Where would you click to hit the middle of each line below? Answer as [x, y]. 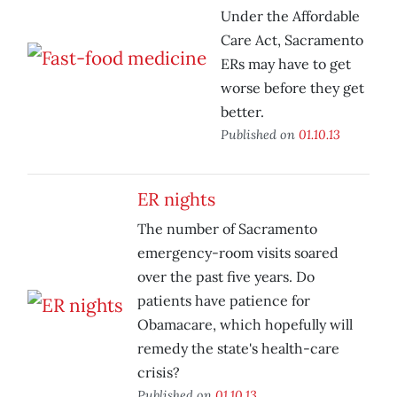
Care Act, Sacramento [292, 40]
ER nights [176, 199]
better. [242, 112]
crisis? [159, 373]
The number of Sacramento [227, 229]
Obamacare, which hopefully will [245, 325]
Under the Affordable [290, 16]
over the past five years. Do [226, 277]
